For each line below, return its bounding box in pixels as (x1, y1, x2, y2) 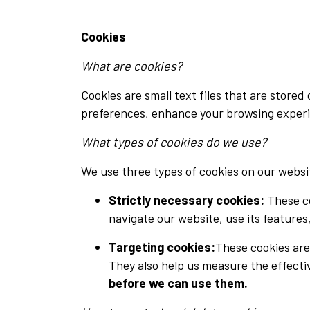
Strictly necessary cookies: (109, 192, 264, 208)
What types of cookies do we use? (81, 134, 266, 150)
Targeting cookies (109, 239, 211, 255)
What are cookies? (81, 58, 182, 74)
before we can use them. (109, 275, 248, 291)
